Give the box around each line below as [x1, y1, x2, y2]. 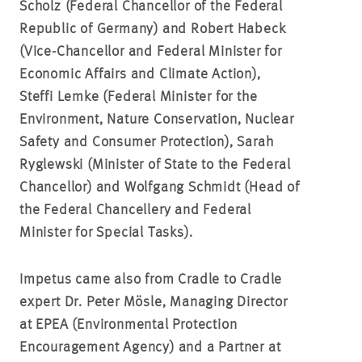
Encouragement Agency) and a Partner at [19, 339, 281, 355]
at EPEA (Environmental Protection [19, 317, 238, 332]
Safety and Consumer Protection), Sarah [19, 134, 274, 149]
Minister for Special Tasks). [19, 225, 193, 240]
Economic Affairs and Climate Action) [19, 66, 257, 82]
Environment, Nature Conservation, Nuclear [19, 112, 294, 127]
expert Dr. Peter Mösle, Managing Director [19, 294, 288, 309]
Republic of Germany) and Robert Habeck [19, 21, 286, 36]
